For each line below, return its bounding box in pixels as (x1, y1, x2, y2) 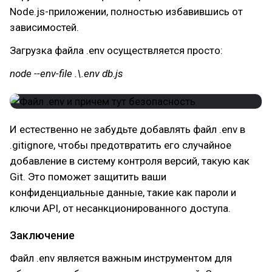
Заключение (10, 229, 75, 242)
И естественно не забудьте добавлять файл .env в (10, 123, 245, 135)
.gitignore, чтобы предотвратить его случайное (10, 139, 231, 151)
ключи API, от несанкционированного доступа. (10, 202, 231, 214)
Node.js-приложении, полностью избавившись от (10, 5, 243, 18)
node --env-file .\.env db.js (10, 67, 123, 80)
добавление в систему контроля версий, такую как (10, 155, 250, 167)
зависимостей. (10, 21, 79, 33)
